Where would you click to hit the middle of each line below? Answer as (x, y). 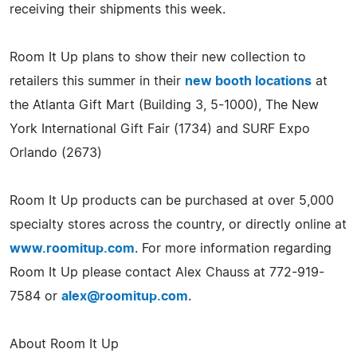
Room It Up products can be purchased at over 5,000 (172, 200)
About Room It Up (64, 344)
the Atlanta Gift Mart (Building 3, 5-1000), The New (164, 105)
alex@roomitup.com (125, 296)
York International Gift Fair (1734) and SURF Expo (160, 129)
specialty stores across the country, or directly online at (178, 224)
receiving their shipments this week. (118, 9)
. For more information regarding (233, 248)
